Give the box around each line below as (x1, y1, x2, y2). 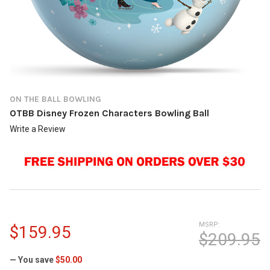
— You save (10, 255, 54, 265)
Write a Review (10, 124, 66, 134)
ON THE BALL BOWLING (10, 93, 101, 104)
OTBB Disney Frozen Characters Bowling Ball (10, 107, 209, 119)
